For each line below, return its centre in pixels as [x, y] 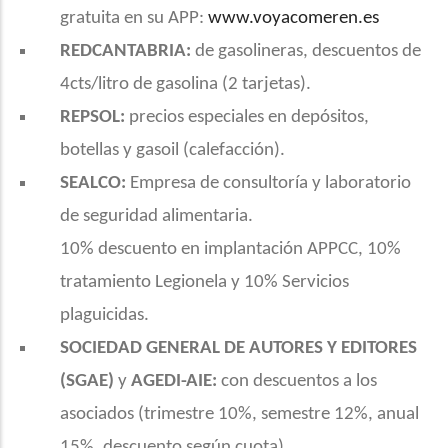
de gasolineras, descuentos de [306, 51]
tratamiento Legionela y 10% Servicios [204, 282]
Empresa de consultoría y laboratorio [270, 183]
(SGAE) [87, 381]
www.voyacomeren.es [293, 18]
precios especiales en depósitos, [247, 117]
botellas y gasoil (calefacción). [172, 150]
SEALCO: [83, 183]
